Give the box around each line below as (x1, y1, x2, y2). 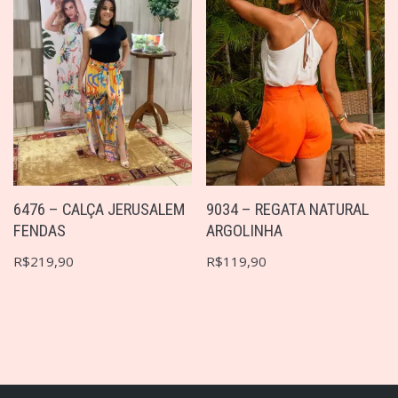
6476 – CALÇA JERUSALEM (13, 200, 185, 220)
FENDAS (13, 221, 66, 242)
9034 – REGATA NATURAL (206, 200, 370, 220)
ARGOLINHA (206, 221, 283, 242)
